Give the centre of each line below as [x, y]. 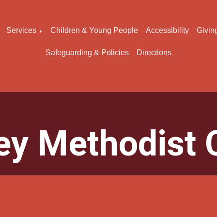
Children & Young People [94, 30]
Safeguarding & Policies [87, 53]
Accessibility [168, 30]
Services [22, 30]
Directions [154, 53]
